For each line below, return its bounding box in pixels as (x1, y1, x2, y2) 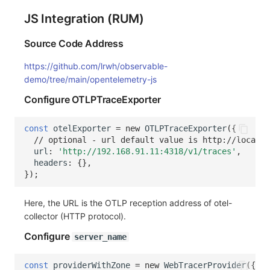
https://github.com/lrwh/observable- (24, 60, 168, 71)
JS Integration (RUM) (24, 11, 144, 26)
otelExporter (53, 124, 111, 134)
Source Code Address (24, 37, 124, 49)
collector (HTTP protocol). (24, 210, 126, 221)
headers (34, 158, 67, 168)
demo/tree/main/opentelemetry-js (24, 74, 157, 84)
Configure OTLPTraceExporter (24, 93, 161, 105)
